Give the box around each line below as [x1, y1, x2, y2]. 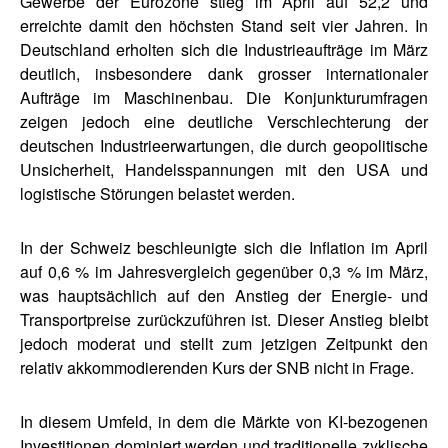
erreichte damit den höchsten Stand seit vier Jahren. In [20, 13, 428, 37]
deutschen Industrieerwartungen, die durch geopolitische [20, 133, 428, 157]
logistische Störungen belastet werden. [20, 181, 295, 205]
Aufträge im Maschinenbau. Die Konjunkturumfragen [20, 85, 428, 109]
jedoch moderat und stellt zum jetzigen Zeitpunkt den [20, 331, 428, 355]
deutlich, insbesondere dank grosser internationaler [20, 61, 428, 85]
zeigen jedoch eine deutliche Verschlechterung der [20, 109, 428, 133]
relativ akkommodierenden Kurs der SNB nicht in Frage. [20, 355, 414, 379]
